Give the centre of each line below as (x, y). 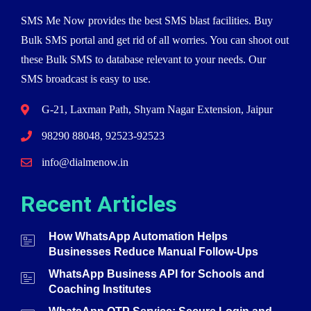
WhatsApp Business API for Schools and (157, 274)
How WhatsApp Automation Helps (138, 237)
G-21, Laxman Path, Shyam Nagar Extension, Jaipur (157, 110)
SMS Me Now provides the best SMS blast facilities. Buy (147, 21)
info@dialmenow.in (85, 162)
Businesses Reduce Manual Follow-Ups (153, 252)
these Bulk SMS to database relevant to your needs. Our (143, 60)
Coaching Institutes (100, 289)
